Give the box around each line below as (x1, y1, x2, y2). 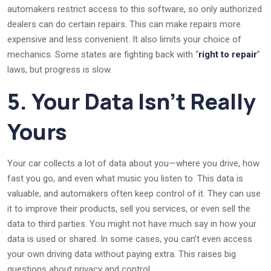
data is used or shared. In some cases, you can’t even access (7, 233, 252, 244)
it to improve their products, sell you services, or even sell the (7, 203, 250, 214)
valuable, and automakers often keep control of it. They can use (7, 188, 261, 199)
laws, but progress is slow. (7, 64, 112, 75)
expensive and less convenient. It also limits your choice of (7, 33, 241, 45)
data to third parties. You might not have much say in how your (7, 218, 256, 229)
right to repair (198, 48, 257, 60)
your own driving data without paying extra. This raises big (7, 248, 236, 260)
